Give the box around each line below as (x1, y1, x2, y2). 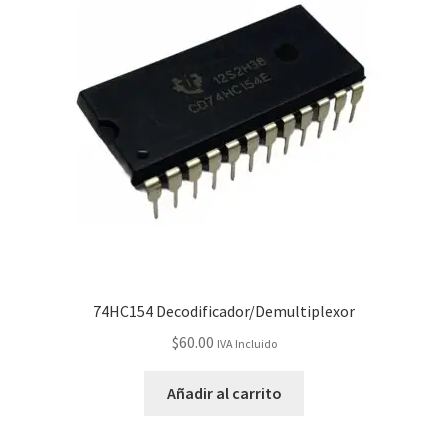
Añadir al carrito (166, 382, 282, 403)
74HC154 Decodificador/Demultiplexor (93, 301, 355, 322)
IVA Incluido (216, 336, 277, 352)
